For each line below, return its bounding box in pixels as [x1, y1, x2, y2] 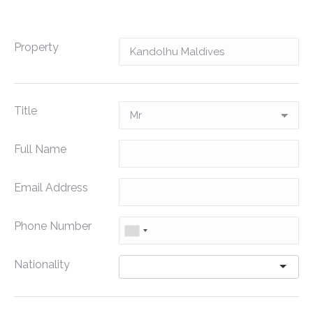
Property [14, 41, 59, 54]
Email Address [14, 181, 88, 194]
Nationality [14, 258, 70, 271]
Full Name [14, 143, 66, 156]
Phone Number [14, 219, 92, 233]
